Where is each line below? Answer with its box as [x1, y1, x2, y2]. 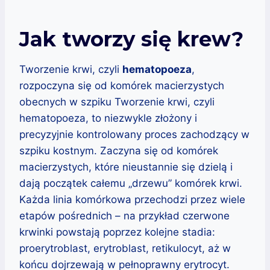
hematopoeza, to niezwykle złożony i [19, 111, 197, 124]
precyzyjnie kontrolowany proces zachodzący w [19, 128, 250, 140]
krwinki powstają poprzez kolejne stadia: [19, 225, 215, 238]
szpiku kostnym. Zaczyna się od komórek [19, 144, 218, 157]
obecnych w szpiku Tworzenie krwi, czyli [19, 95, 215, 108]
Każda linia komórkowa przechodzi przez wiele [19, 193, 245, 206]
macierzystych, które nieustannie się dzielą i [19, 160, 233, 173]
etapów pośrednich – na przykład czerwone [19, 209, 230, 222]
